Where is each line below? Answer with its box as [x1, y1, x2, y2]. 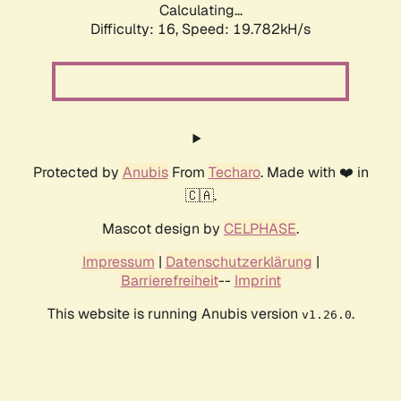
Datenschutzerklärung [165, 252, 312, 272]
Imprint [234, 271, 281, 291]
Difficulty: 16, [90, 20, 182, 39]
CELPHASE [224, 219, 296, 239]
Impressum [81, 252, 155, 272]
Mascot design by [102, 219, 224, 239]
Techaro [208, 163, 260, 183]
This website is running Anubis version [47, 304, 302, 324]
